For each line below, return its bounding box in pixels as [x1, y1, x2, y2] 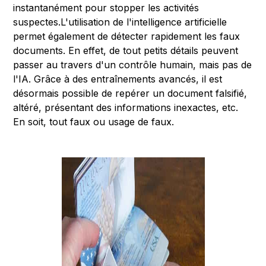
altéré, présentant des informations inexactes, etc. [13, 101, 239, 113]
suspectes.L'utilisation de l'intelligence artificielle [13, 15, 227, 28]
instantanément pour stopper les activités [13, 1, 199, 14]
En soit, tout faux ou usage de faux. [13, 115, 175, 128]
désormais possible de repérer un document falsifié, [13, 87, 248, 99]
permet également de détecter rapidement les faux [13, 30, 240, 42]
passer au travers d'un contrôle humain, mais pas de [13, 58, 252, 71]
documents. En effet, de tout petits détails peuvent [13, 44, 239, 56]
